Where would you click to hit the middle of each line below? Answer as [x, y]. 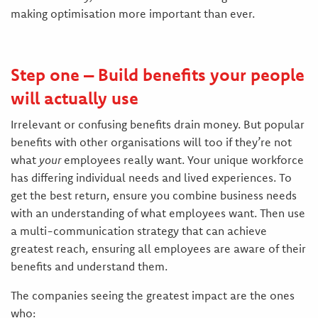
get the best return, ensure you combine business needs [153, 196]
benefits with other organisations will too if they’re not [151, 142]
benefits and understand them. [89, 267]
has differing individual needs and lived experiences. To [151, 178]
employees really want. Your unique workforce [182, 160]
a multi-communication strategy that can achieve [138, 231]
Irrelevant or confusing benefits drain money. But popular [157, 125]
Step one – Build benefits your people [157, 75]
